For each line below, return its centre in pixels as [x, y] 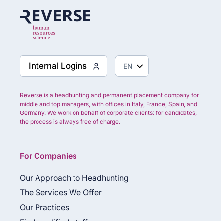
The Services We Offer [61, 192]
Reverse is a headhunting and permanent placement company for [109, 95]
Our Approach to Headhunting [74, 177]
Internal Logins [58, 66]
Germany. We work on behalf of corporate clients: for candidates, [108, 112]
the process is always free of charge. [70, 121]
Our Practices [44, 207]
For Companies [48, 156]
